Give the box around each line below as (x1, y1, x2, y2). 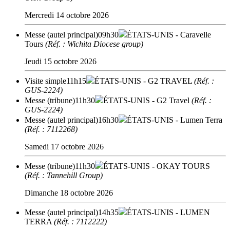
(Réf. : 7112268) (25, 124, 78, 133)
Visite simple (25, 76, 66, 85)
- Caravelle (174, 30, 211, 39)
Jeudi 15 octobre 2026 (25, 56, 97, 66)
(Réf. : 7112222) (54, 217, 107, 226)
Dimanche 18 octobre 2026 (25, 188, 113, 197)
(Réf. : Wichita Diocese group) (45, 39, 143, 48)
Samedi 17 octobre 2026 (25, 142, 104, 151)
